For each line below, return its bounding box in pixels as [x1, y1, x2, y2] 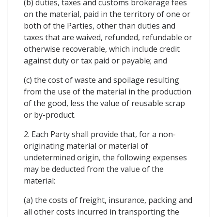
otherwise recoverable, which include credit [24, 43, 180, 54]
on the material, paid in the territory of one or [24, 8, 190, 19]
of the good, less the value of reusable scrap [24, 97, 185, 108]
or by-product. [24, 109, 76, 120]
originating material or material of [24, 140, 148, 151]
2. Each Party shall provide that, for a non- [24, 128, 176, 139]
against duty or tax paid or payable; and [24, 55, 167, 66]
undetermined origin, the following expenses [24, 152, 187, 163]
